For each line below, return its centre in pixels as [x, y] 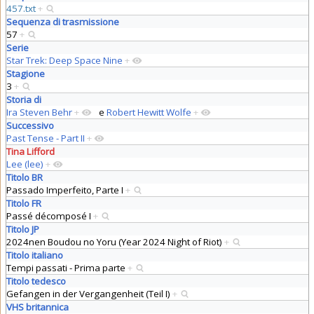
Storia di [23, 99]
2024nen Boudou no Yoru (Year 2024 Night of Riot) [115, 241]
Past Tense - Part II [45, 138]
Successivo [30, 125]
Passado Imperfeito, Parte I [66, 190]
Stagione [25, 73]
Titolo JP [22, 229]
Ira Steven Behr [39, 112]
